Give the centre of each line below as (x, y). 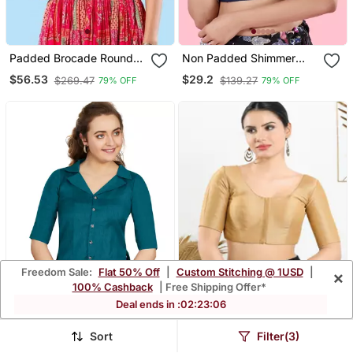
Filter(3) (277, 336)
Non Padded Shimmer (239, 58)
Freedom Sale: (58, 272)
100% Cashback (112, 287)
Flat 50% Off (129, 272)
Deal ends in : (147, 305)
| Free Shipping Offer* (211, 287)
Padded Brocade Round (71, 58)
